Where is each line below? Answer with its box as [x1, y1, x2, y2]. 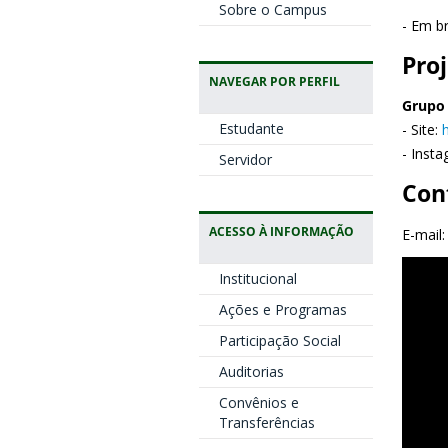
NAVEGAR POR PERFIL [208, 73, 340, 89]
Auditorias [218, 362, 284, 381]
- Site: [402, 120, 442, 140]
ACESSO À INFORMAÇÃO [208, 223, 354, 239]
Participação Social [218, 331, 341, 350]
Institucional [218, 269, 297, 288]
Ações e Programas [218, 300, 347, 319]
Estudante [218, 119, 284, 138]
